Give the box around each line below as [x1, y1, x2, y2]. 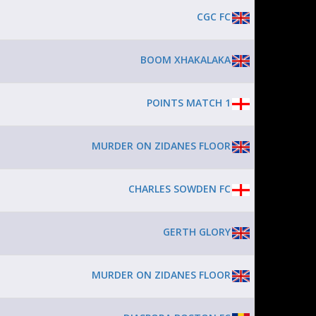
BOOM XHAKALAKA [140, 53, 231, 66]
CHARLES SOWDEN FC [128, 182, 231, 195]
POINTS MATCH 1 [147, 96, 231, 109]
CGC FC [197, 10, 231, 23]
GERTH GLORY [163, 225, 231, 238]
